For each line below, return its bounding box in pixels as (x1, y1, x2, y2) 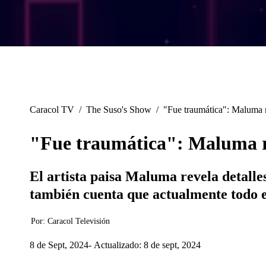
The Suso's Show (86, 104, 151, 115)
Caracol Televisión (47, 217, 110, 226)
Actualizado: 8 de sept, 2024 (94, 239, 201, 250)
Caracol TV (30, 104, 74, 115)
